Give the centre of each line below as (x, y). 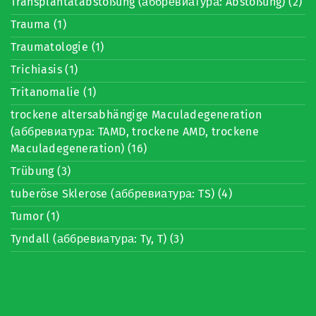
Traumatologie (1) (57, 47)
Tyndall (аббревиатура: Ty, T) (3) (97, 239)
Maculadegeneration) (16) (79, 148)
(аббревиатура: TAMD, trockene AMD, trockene (135, 132)
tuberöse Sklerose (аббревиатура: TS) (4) (121, 194)
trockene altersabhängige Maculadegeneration (136, 115)
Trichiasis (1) (44, 69)
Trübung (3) (41, 171)
